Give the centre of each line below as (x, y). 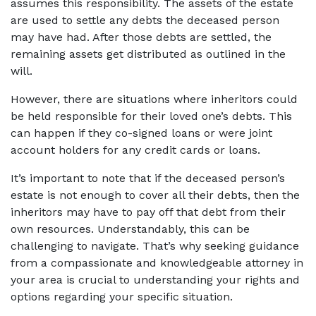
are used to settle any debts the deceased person (145, 20)
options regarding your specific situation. (125, 297)
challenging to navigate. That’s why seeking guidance (155, 246)
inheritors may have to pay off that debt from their (148, 212)
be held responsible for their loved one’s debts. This (151, 116)
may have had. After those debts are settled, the (141, 37)
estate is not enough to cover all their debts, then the (155, 195)
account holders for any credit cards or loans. (139, 150)
